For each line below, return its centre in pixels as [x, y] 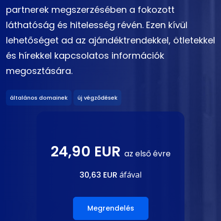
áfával [129, 174]
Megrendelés [110, 208]
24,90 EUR [87, 151]
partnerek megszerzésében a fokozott [90, 10]
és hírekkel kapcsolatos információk [85, 56]
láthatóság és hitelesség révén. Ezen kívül [97, 25]
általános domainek [39, 97]
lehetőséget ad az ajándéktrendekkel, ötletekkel [110, 40]
